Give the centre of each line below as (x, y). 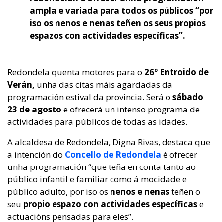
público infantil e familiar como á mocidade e (97, 179)
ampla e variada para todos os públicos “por (121, 11)
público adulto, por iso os (59, 192)
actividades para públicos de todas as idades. (97, 122)
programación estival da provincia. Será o (90, 97)
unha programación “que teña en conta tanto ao (102, 167)
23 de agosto (34, 110)
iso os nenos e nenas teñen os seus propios (118, 23)
